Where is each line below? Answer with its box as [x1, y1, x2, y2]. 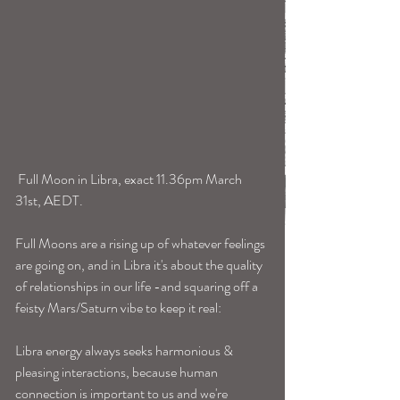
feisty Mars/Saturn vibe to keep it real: [15, 297, 221, 319]
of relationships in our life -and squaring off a [15, 276, 261, 297]
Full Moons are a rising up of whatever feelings [15, 233, 268, 254]
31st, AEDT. [15, 190, 86, 212]
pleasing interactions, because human [15, 362, 221, 383]
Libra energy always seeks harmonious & [15, 340, 236, 362]
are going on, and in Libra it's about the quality [15, 254, 265, 276]
